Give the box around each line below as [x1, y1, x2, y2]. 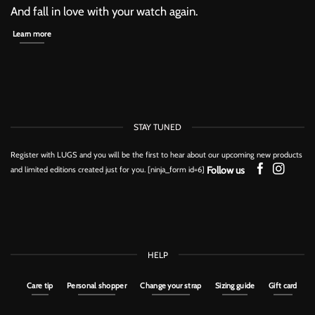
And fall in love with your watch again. [11, 4, 198, 18]
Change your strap [140, 281, 202, 291]
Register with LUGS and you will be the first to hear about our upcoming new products [11, 149, 302, 160]
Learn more [12, 29, 51, 39]
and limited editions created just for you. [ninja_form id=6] [11, 164, 205, 174]
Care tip [27, 281, 53, 291]
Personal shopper [66, 281, 127, 291]
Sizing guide [214, 281, 255, 291]
